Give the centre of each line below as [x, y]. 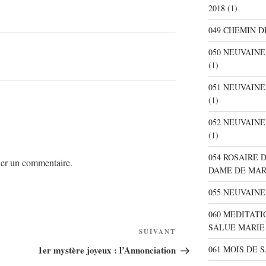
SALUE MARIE [236, 227]
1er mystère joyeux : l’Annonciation [107, 250]
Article [190, 234]
